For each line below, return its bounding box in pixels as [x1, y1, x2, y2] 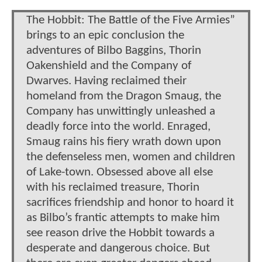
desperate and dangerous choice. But [26, 242, 210, 254]
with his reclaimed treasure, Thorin [26, 181, 199, 194]
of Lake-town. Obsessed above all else [26, 166, 213, 178]
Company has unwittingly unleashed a [26, 105, 215, 118]
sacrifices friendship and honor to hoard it [26, 196, 234, 209]
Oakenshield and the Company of [26, 59, 191, 72]
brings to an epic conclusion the [26, 29, 184, 42]
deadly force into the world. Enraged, [26, 120, 211, 133]
